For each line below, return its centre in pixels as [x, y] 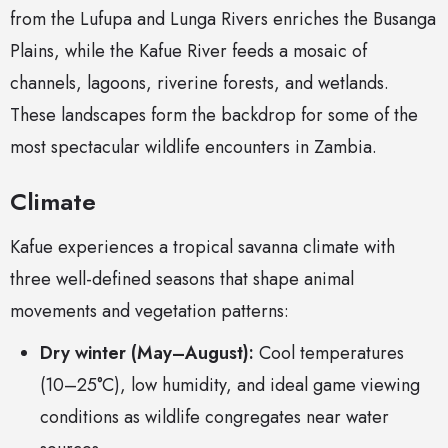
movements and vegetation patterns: [149, 311]
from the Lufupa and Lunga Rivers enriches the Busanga [223, 19]
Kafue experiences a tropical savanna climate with [202, 247]
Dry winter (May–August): [147, 353]
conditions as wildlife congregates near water [214, 417]
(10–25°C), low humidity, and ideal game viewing [230, 385]
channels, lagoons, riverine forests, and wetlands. [199, 83]
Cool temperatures [329, 353]
